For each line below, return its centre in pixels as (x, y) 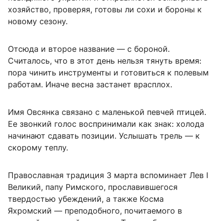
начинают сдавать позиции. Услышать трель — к (104, 135)
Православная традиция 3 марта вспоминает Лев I (108, 175)
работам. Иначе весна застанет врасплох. (90, 84)
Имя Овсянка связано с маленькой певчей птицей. (107, 112)
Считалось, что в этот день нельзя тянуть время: (105, 60)
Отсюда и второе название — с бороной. (89, 49)
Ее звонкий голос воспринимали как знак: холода (106, 124)
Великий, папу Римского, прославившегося (93, 187)
